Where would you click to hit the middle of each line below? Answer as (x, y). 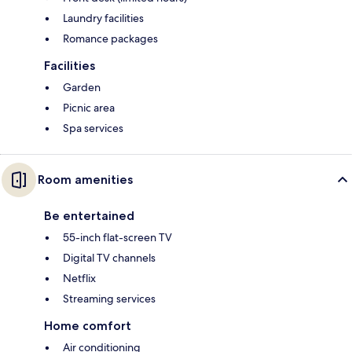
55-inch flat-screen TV (117, 238)
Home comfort (88, 326)
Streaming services (109, 299)
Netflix (79, 279)
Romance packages (110, 39)
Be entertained (89, 216)
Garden (82, 88)
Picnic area (89, 108)
